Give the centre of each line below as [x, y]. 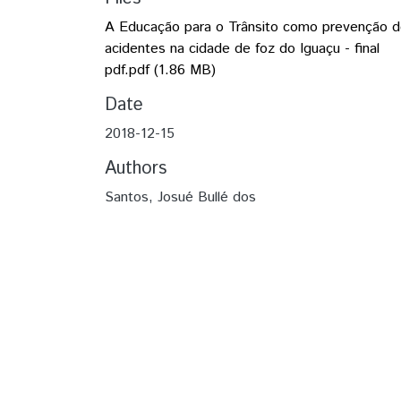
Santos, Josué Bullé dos [180, 197]
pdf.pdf [127, 70]
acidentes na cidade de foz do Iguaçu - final [242, 49]
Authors [136, 169]
